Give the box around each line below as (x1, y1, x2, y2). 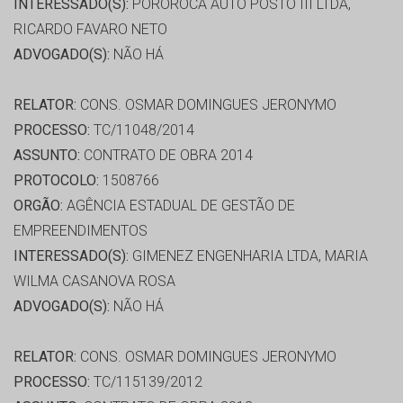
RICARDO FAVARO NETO (13, 21, 167, 39)
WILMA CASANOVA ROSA (13, 273, 175, 291)
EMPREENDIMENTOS (13, 222, 148, 240)
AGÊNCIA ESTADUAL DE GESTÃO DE (63, 197, 295, 215)
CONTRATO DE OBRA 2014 (80, 147, 253, 165)
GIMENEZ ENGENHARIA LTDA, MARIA (129, 247, 368, 265)
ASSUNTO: (13, 147, 80, 165)
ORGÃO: (13, 197, 63, 215)
